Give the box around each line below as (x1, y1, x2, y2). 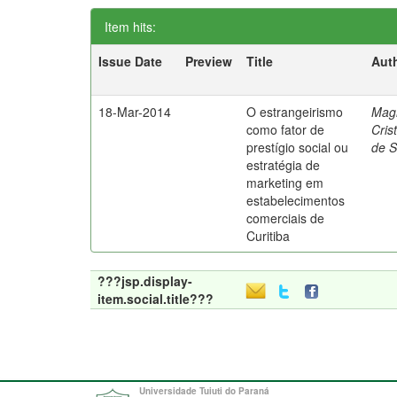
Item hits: (105, 18, 156, 35)
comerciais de (246, 209, 325, 227)
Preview (185, 52, 233, 70)
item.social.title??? (97, 290, 214, 307)
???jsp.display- (97, 272, 192, 290)
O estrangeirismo (246, 103, 344, 121)
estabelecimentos (246, 191, 346, 209)
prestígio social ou (246, 138, 349, 156)
